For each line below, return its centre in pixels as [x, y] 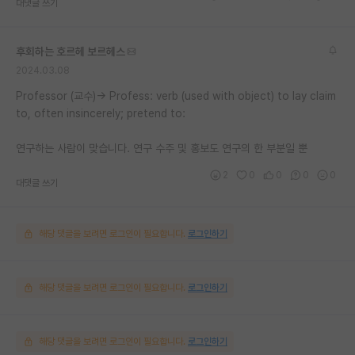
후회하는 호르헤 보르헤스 [71, 51]
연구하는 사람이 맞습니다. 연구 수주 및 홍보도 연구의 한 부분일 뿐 [162, 148]
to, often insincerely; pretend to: [101, 113]
